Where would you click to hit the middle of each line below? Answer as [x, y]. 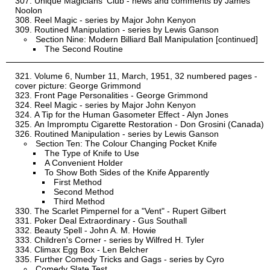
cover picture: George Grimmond [78, 86]
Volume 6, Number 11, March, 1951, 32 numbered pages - [146, 76]
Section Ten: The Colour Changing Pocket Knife [126, 144]
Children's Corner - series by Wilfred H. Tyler [119, 240]
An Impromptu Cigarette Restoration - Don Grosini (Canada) [149, 124]
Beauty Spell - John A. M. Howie [95, 231]
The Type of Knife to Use [92, 153]
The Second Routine [84, 49]
